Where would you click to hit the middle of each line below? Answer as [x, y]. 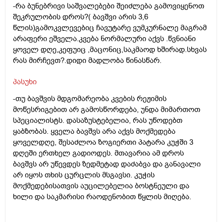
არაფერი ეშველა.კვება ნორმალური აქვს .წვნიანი [104, 39]
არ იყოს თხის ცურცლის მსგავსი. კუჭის [84, 175]
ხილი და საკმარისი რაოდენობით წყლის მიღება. [102, 197]
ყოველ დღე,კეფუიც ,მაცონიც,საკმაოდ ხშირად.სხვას [110, 50]
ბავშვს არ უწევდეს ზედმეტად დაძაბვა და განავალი [107, 164]
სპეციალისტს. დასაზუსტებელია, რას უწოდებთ [98, 121]
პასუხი [25, 82]
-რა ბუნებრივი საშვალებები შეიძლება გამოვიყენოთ [109, 6]
